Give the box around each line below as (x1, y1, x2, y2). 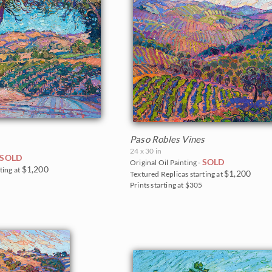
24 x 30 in (130, 146, 161, 155)
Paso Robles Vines (130, 133, 205, 144)
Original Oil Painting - (130, 157, 202, 167)
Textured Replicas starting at (130, 169, 224, 178)
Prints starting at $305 (130, 180, 203, 189)
